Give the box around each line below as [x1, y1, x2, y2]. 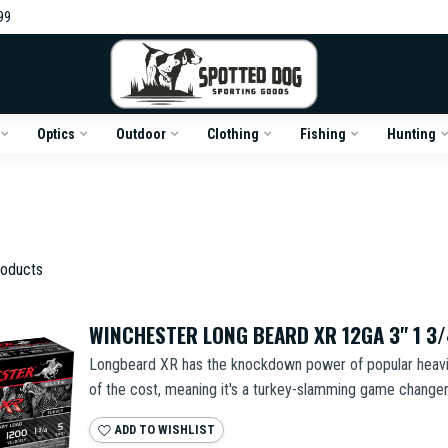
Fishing [299, 126, 346, 142]
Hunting [386, 126, 436, 142]
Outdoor [115, 126, 166, 142]
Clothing [206, 126, 259, 142]
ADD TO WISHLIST [111, 422, 215, 437]
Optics [36, 126, 75, 142]
